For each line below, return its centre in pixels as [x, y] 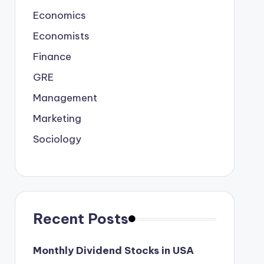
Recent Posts [80, 219]
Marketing [57, 118]
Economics [59, 15]
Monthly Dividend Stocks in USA [113, 250]
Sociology [57, 139]
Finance [52, 57]
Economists [61, 36]
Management [65, 98]
